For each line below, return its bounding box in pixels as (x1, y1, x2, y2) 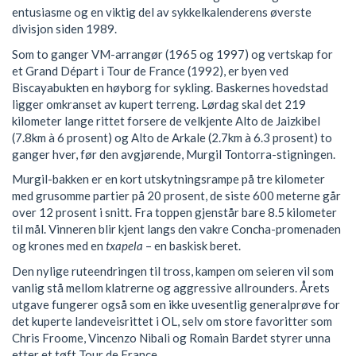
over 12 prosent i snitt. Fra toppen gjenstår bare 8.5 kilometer (12, 205, 337, 220)
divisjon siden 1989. (12, 21, 117, 37)
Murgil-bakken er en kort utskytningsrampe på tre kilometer (12, 172, 325, 187)
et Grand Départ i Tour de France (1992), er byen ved (12, 63, 288, 78)
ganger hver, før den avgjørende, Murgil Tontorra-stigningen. (12, 146, 335, 161)
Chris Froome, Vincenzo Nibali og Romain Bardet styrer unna (12, 330, 331, 345)
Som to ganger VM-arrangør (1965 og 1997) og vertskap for (12, 46, 333, 61)
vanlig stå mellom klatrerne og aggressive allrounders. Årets (12, 280, 330, 295)
